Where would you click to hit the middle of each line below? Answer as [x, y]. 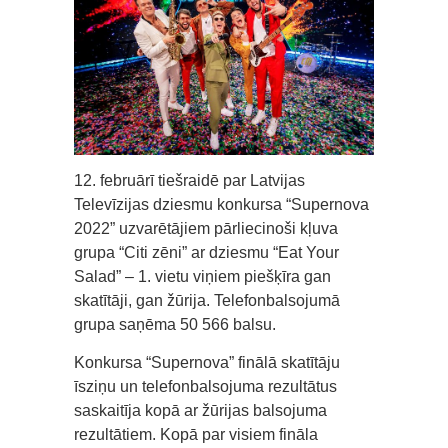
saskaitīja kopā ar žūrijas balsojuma [200, 411]
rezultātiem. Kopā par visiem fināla [196, 435]
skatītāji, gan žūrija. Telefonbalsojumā [207, 301]
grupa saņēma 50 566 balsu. [175, 325]
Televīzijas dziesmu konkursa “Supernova [221, 205]
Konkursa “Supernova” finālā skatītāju [207, 363]
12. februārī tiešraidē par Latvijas [189, 181]
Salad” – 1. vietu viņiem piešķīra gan [202, 277]
